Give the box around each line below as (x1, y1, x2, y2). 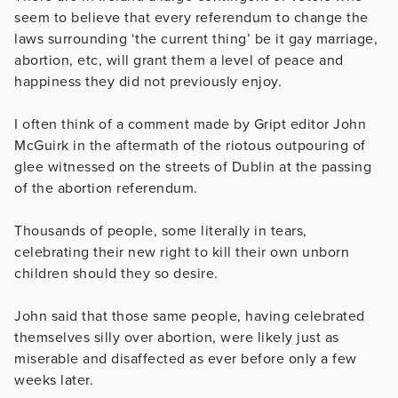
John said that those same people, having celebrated (14, 306, 365, 325)
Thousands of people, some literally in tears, (14, 221, 307, 240)
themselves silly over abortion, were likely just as (14, 328, 339, 346)
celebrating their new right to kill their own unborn (14, 243, 349, 261)
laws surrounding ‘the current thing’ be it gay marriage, (14, 29, 378, 48)
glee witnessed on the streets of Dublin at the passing (14, 157, 371, 176)
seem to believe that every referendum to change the (14, 8, 369, 27)
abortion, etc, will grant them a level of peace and (14, 51, 344, 69)
